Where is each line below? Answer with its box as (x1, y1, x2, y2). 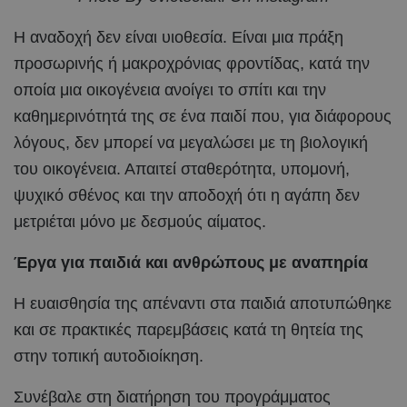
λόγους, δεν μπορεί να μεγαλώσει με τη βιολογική (14, 133, 368, 152)
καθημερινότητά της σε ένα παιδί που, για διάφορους (14, 106, 392, 125)
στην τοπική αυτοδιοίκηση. (14, 346, 203, 365)
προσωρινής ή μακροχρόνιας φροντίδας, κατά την (14, 54, 370, 73)
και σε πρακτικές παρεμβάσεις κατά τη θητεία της (14, 320, 363, 339)
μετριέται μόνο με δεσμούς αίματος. (14, 212, 266, 231)
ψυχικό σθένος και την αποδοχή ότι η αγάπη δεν (14, 185, 360, 204)
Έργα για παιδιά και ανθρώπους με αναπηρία (14, 253, 368, 272)
